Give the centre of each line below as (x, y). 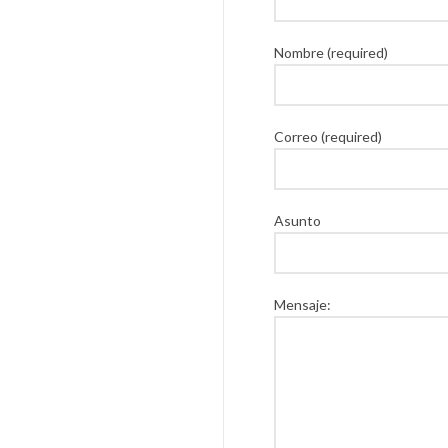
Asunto (297, 220)
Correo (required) (328, 136)
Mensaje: (302, 304)
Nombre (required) (331, 52)
